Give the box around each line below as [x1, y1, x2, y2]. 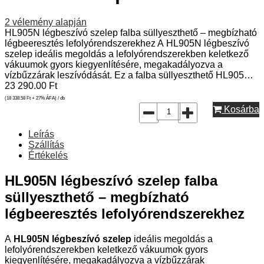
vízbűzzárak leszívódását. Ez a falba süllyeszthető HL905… [5, 70, 253, 81]
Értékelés [28, 150, 68, 161]
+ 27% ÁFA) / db [31, 95, 65, 101]
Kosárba [222, 104, 259, 115]
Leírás [28, 129, 54, 140]
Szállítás [28, 140, 64, 150]
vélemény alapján [10, 17, 87, 28]
